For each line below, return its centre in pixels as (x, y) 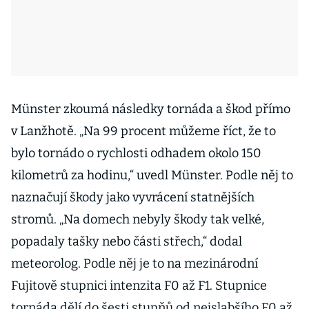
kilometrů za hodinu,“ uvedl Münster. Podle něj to (152, 175)
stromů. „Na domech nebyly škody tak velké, (138, 219)
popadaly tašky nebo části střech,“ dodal (127, 241)
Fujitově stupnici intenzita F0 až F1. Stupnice (139, 286)
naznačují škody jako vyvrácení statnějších (133, 197)
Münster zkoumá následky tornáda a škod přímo (151, 109)
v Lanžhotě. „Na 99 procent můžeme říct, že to (143, 131)
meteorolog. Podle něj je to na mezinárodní (134, 263)
